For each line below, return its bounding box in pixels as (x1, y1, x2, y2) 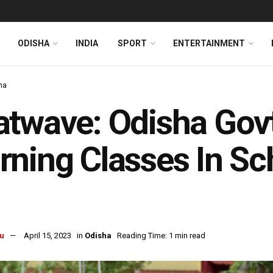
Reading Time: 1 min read (117, 231, 205, 241)
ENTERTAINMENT (173, 38, 245, 48)
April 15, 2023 (24, 231, 71, 241)
